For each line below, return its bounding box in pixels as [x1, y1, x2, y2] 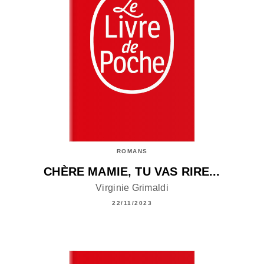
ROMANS [116, 148, 148, 155]
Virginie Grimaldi [95, 182, 169, 193]
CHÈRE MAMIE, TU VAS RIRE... [44, 165, 220, 179]
